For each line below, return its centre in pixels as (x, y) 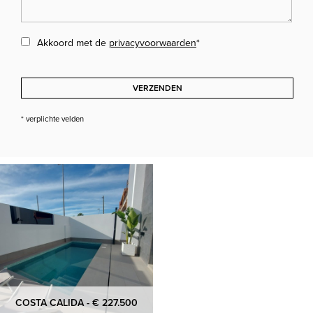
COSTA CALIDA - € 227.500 (77, 303)
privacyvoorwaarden (153, 43)
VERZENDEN (157, 88)
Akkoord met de (73, 43)
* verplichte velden (52, 119)
